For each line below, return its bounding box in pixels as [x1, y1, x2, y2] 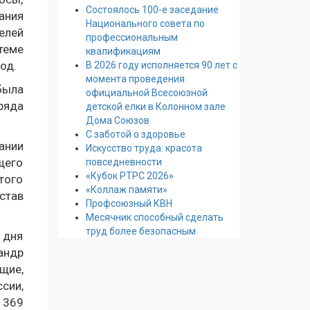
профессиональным [85, 32, 178, 43]
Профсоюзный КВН [85, 198, 172, 209]
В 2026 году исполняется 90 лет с [85, 60, 237, 71]
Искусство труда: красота [85, 143, 202, 154]
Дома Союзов [85, 115, 149, 126]
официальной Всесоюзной [85, 87, 208, 98]
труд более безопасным [85, 226, 196, 237]
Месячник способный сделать [85, 212, 224, 223]
